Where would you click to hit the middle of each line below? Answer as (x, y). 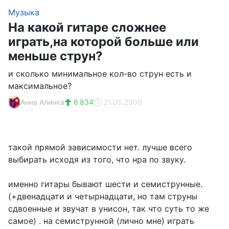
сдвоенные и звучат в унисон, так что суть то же (109, 209)
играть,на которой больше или (104, 42)
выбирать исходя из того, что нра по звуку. (97, 159)
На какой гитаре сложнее (87, 27)
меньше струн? (55, 56)
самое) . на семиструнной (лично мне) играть (101, 221)
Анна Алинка (42, 102)
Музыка (24, 12)
